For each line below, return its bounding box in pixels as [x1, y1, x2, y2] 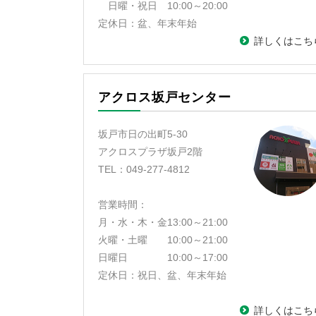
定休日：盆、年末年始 [98, 18, 197, 29]
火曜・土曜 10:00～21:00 [98, 234, 228, 245]
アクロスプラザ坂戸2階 [98, 146, 202, 157]
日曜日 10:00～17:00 [98, 252, 231, 263]
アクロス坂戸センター [98, 90, 231, 104]
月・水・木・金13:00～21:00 [98, 217, 228, 228]
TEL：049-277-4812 [98, 164, 193, 175]
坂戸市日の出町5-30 [98, 128, 190, 140]
